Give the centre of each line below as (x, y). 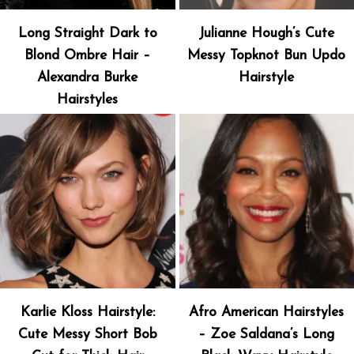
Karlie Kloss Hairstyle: (87, 313)
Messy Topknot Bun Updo (267, 55)
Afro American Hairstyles (267, 313)
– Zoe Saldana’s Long (267, 335)
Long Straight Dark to (87, 33)
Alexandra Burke (88, 77)
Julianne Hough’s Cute (267, 33)
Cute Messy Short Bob (87, 335)
